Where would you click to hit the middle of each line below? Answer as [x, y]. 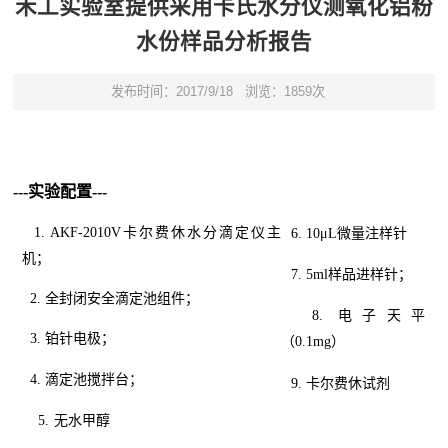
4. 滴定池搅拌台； [83, 379]
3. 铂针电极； [69, 339]
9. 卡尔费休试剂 [341, 383]
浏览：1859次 [284, 92]
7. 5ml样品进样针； [352, 274]
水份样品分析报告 [223, 42]
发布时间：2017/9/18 [172, 92]
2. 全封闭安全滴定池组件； [111, 298]
